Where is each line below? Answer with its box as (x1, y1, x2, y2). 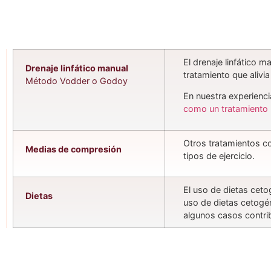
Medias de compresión (25, 144, 122, 154)
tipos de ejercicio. (183, 151, 255, 161)
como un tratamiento (183, 103, 268, 114)
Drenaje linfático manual (25, 63, 128, 73)
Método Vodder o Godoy (25, 76, 128, 86)
